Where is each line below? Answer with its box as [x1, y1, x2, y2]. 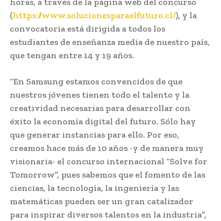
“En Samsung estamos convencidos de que [10, 75, 183, 87]
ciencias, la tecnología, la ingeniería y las [10, 182, 179, 193]
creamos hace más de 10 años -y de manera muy [10, 142, 204, 153]
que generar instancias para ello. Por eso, [10, 129, 179, 140]
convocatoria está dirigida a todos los [10, 23, 165, 34]
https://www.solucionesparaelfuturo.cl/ [13, 9, 176, 21]
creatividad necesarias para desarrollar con [10, 102, 190, 113]
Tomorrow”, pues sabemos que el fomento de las [10, 169, 205, 180]
